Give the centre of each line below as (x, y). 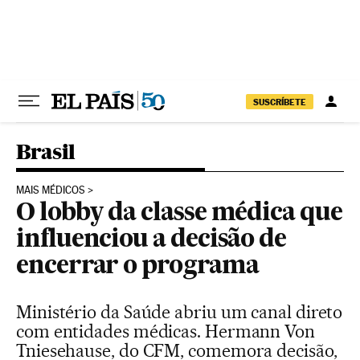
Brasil (46, 151)
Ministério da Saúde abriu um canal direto (180, 312)
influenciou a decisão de (151, 240)
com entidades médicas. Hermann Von (166, 331)
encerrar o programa (137, 267)
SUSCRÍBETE (280, 102)
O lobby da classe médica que (179, 214)
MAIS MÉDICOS (51, 190)
